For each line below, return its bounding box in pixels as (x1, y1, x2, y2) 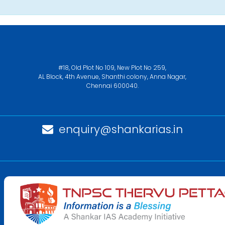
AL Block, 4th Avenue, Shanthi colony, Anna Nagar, (38, 72, 187, 81)
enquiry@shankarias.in (58, 122, 183, 138)
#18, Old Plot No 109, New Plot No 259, (58, 63, 167, 72)
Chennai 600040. (86, 81, 139, 90)
